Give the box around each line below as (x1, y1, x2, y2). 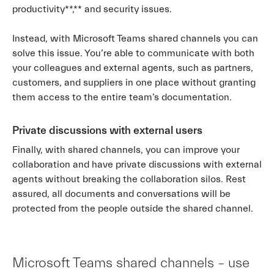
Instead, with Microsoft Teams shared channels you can (12, 32, 258, 44)
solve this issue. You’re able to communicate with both (12, 47, 254, 59)
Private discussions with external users (12, 124, 202, 137)
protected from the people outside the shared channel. (12, 202, 253, 214)
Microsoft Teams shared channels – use (12, 254, 250, 271)
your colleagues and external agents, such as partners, (12, 62, 253, 73)
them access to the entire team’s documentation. (12, 91, 232, 103)
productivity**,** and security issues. (12, 3, 172, 15)
